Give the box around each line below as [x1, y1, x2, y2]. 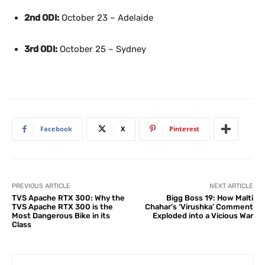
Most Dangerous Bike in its [12, 211, 110, 220]
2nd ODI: [24, 12, 59, 23]
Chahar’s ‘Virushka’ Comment [144, 202, 253, 211]
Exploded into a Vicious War [152, 211, 253, 220]
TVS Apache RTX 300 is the [12, 202, 113, 211]
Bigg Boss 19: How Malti [166, 193, 253, 202]
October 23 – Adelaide [59, 12, 153, 23]
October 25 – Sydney [57, 44, 146, 54]
